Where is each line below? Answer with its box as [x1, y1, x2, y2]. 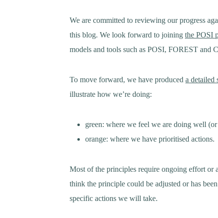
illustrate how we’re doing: [70, 90, 152, 98]
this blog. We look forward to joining [70, 31, 185, 39]
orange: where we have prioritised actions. [85, 135, 215, 143]
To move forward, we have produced [70, 75, 185, 84]
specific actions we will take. [70, 194, 158, 202]
